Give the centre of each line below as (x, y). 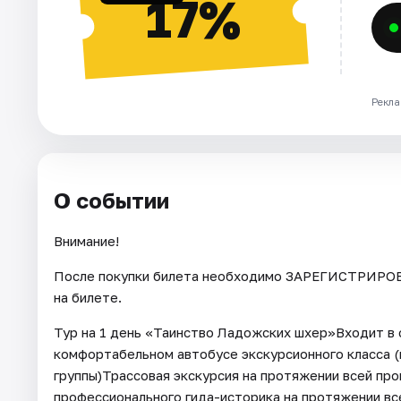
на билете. (88, 298)
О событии (111, 200)
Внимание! (86, 241)
